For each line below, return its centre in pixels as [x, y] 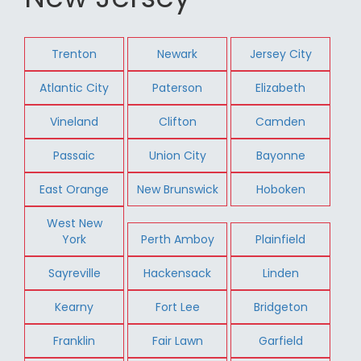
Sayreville [74, 273]
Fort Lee [177, 307]
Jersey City [280, 54]
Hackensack [178, 273]
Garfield [280, 340]
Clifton [177, 121]
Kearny [75, 307]
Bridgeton [280, 307]
